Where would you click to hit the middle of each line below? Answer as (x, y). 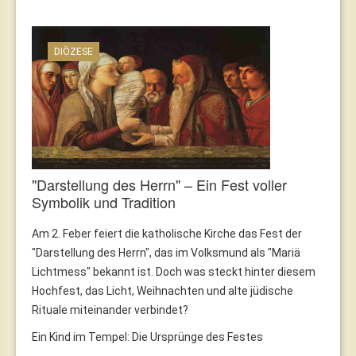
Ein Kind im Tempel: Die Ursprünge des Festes (147, 337)
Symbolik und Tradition (104, 201)
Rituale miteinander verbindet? (110, 310)
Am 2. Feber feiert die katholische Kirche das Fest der (167, 233)
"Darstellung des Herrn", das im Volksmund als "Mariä (166, 252)
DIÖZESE (74, 51)
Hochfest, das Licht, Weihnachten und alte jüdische (163, 290)
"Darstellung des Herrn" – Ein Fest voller (159, 184)
